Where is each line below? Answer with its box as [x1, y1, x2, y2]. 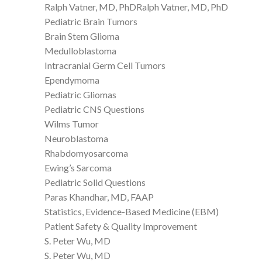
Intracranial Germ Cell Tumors [44, 59, 166, 71]
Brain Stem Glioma [44, 30, 119, 42]
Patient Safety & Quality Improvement [44, 220, 197, 232]
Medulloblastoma [44, 44, 116, 56]
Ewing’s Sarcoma [44, 161, 112, 173]
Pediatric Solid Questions [44, 176, 146, 188]
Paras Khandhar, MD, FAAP [44, 191, 154, 202]
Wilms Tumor [44, 118, 99, 129]
